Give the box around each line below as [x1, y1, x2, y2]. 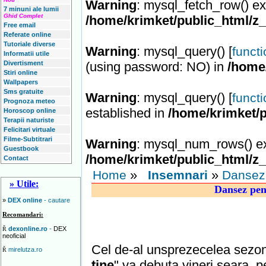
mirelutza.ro [8, 246, 42, 253]
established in [85, 106, 168, 121]
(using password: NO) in [85, 59, 227, 74]
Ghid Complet [4, 12, 43, 19]
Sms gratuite [4, 88, 43, 95]
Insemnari [148, 168, 208, 182]
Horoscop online [4, 107, 56, 114]
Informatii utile [4, 50, 49, 57]
